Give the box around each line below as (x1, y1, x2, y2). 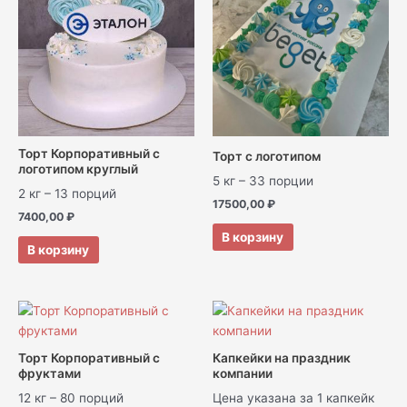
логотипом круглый (18, 162, 138, 177)
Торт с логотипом (213, 149, 321, 164)
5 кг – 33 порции (213, 174, 313, 188)
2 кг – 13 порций (18, 186, 116, 201)
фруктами (18, 366, 81, 382)
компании (213, 366, 273, 382)
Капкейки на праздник (213, 351, 351, 366)
